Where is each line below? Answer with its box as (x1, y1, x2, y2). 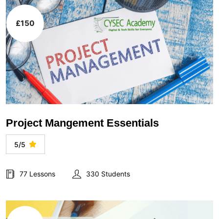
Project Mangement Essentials (6, 117, 159, 129)
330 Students (86, 170, 130, 178)
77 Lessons (20, 170, 55, 178)
